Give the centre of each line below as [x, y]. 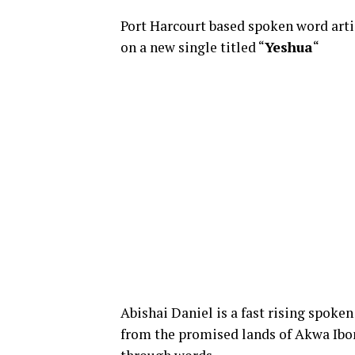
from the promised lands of [208, 334]
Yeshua [289, 47]
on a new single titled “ [193, 47]
